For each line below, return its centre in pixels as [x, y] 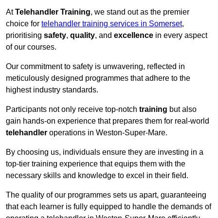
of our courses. [31, 47]
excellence [134, 36]
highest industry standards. [52, 90]
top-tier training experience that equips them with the [96, 164]
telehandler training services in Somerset [112, 24]
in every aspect [180, 36]
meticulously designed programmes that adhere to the [98, 78]
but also [182, 109]
